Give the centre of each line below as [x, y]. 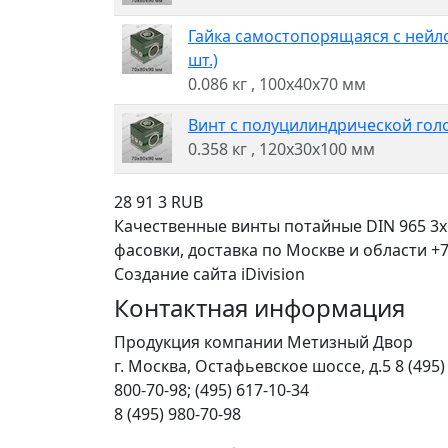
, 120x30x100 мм [313, 149]
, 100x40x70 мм [308, 84]
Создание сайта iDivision [209, 274]
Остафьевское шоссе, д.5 [293, 366]
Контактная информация [259, 307]
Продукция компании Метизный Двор [263, 342]
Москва [157, 366]
